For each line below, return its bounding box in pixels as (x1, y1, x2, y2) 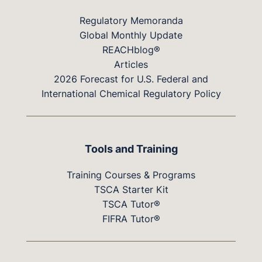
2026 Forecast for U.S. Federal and (54, 73, 208, 85)
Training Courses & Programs (67, 168, 195, 181)
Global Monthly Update (80, 29, 182, 41)
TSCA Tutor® (102, 198, 160, 210)
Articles (114, 58, 148, 70)
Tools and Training (84, 143, 178, 156)
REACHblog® (102, 43, 160, 56)
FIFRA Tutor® (102, 212, 160, 225)
